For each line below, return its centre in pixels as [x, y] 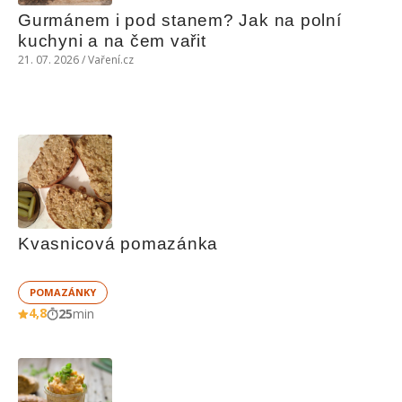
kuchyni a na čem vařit [112, 41]
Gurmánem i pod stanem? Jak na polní [180, 20]
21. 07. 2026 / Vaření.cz [76, 60]
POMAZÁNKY [63, 292]
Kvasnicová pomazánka [118, 244]
